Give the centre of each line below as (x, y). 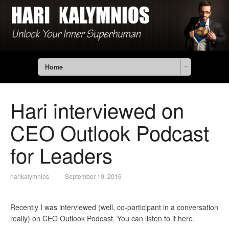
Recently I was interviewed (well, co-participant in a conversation (114, 207)
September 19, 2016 (93, 176)
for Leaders (61, 155)
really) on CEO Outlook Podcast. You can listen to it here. (102, 219)
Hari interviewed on (97, 110)
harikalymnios (30, 176)
